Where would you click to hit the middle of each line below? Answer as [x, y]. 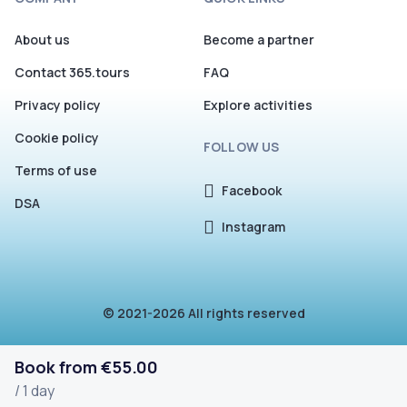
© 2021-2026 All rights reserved [203, 313]
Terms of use [56, 170]
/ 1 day [35, 391]
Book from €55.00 [87, 367]
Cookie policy [57, 138]
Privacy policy [58, 105]
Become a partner [259, 40]
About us [42, 40]
